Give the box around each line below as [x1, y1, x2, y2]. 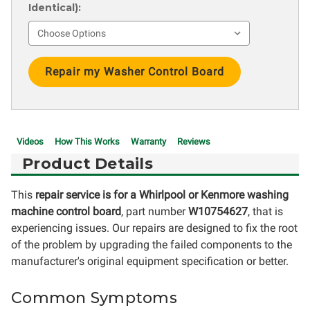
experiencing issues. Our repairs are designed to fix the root [11, 221, 298, 235]
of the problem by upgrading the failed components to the [11, 238, 292, 251]
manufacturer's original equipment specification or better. [11, 255, 289, 268]
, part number [121, 205, 188, 218]
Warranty [131, 136, 166, 147]
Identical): [28, 1, 81, 14]
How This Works [55, 136, 120, 147]
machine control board [11, 205, 121, 218]
